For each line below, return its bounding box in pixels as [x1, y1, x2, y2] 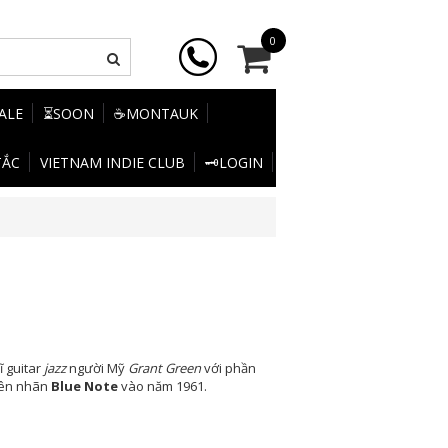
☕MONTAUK [114, 104, 198, 123]
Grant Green [125, 359, 201, 377]
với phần [201, 359, 256, 377]
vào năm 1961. [118, 377, 207, 395]
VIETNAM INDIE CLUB [40, 153, 185, 172]
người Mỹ [66, 359, 125, 377]
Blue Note [51, 377, 118, 395]
